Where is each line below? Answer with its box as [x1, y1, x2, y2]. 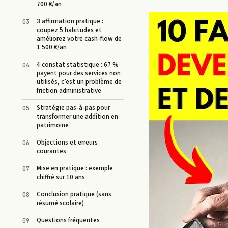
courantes [37, 147, 66, 156]
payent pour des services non [37, 69, 121, 78]
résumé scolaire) [37, 198, 84, 208]
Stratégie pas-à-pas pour [37, 103, 110, 113]
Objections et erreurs [37, 138, 98, 148]
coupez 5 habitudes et [37, 25, 102, 35]
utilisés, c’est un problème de [37, 77, 122, 87]
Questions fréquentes [37, 216, 100, 225]
